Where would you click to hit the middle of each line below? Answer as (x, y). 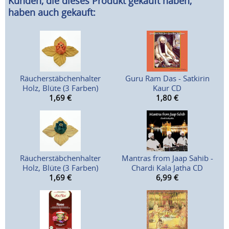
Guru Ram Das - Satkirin (167, 78)
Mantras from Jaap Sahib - (167, 158)
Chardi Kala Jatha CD (167, 168)
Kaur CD (167, 88)
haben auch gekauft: (52, 13)
